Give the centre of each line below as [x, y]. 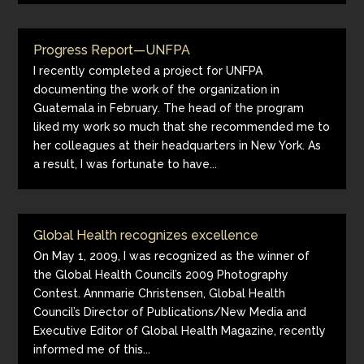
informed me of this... [92, 349]
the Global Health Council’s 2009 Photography [161, 275]
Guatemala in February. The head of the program [169, 108]
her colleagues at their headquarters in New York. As [178, 145]
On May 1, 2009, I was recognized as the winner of [172, 256]
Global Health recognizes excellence [146, 235]
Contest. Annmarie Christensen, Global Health [160, 293]
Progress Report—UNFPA [112, 50]
